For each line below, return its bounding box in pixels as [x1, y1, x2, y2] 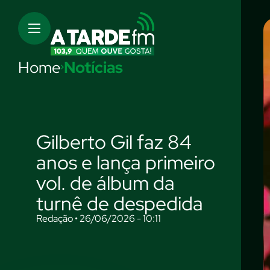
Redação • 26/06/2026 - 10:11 [36, 212, 161, 225]
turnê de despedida [36, 190, 203, 216]
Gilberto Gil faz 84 [36, 129, 192, 155]
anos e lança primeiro [36, 149, 215, 175]
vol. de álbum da [36, 170, 175, 196]
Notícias [64, 57, 123, 78]
